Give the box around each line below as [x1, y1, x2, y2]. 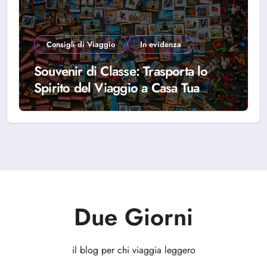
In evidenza [140, 39, 181, 50]
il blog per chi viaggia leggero [72, 243, 195, 257]
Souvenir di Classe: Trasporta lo [34, 61, 208, 80]
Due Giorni [74, 200, 193, 234]
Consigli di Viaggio [46, 39, 115, 50]
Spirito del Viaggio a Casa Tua [34, 78, 200, 97]
